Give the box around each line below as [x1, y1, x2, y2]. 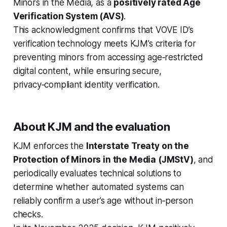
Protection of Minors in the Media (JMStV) [13, 154, 194, 165]
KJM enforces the [13, 140, 86, 151]
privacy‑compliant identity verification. [13, 79, 160, 90]
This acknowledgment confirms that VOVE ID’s [13, 24, 194, 35]
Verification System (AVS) [13, 11, 124, 21]
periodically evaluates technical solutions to [13, 168, 182, 178]
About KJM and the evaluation [13, 120, 170, 133]
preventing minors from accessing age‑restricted [13, 52, 203, 62]
